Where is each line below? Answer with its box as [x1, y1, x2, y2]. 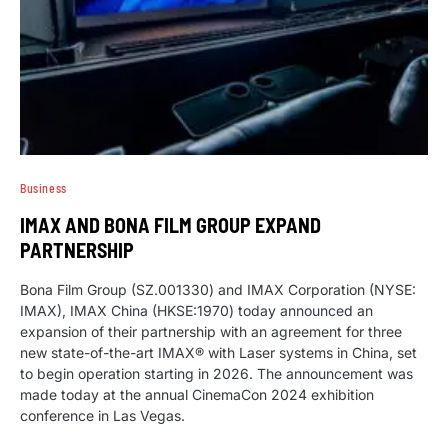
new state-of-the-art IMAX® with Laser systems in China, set [20, 344, 417, 362]
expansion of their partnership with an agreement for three [20, 323, 402, 341]
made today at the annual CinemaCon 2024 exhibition [20, 386, 374, 404]
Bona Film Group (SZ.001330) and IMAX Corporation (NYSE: [20, 281, 416, 299]
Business [20, 181, 67, 196]
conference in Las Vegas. [20, 407, 185, 425]
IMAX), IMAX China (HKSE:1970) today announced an [20, 302, 373, 320]
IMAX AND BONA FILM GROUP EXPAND [20, 213, 321, 238]
